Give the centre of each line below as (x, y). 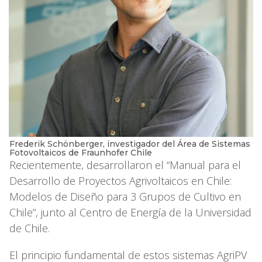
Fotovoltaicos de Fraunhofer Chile (81, 152)
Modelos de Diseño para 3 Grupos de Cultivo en (125, 196)
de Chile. (31, 228)
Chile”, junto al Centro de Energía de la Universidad (130, 212)
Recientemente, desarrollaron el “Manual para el (125, 165)
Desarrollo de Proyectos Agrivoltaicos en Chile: (120, 180)
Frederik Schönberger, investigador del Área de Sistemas (130, 144)
